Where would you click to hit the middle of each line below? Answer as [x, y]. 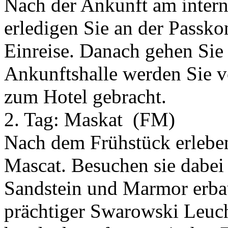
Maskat [96, 120]
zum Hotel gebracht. [85, 97]
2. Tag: [32, 120]
